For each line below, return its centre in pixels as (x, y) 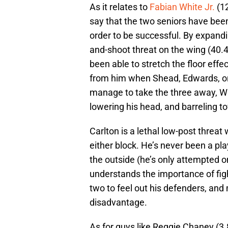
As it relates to (120, 7)
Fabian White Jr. (182, 7)
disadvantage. (118, 203)
